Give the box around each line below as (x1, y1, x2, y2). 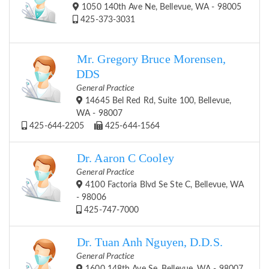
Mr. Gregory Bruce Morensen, (77, 53, 226, 66)
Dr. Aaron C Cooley (77, 152, 174, 165)
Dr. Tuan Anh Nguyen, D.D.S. (77, 236, 223, 249)
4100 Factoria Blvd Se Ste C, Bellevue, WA (83, 181, 244, 190)
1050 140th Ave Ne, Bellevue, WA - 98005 (79, 3, 242, 12)
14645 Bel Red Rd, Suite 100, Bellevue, (83, 97, 232, 106)
